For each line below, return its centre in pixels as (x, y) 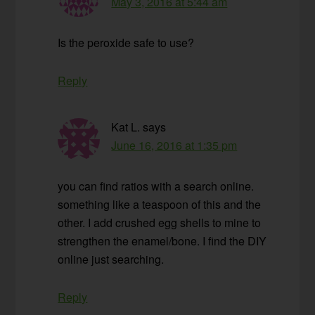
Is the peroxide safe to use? (126, 43)
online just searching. (111, 259)
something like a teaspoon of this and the (160, 205)
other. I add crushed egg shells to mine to (160, 223)
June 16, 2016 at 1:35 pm (174, 146)
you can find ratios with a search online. (156, 186)
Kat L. (126, 127)
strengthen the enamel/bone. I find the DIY (162, 241)
